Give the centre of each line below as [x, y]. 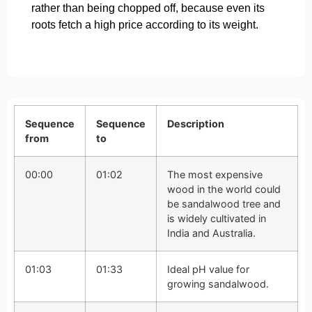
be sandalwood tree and [224, 203]
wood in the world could [224, 189]
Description [196, 123]
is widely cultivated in [217, 218]
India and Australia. [211, 233]
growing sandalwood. [218, 283]
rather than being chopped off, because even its [148, 8]
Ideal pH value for [208, 269]
